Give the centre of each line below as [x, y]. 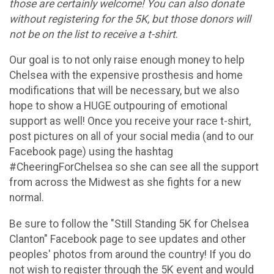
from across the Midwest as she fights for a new [125, 183]
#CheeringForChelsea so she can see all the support [134, 167]
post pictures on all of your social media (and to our [131, 137]
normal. [27, 198]
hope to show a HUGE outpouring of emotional [118, 106]
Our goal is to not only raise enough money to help [127, 60]
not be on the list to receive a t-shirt [92, 34]
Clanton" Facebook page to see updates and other [128, 239]
